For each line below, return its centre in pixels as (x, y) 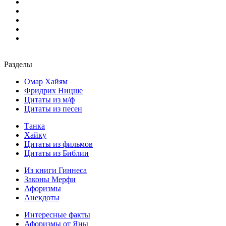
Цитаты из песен (53, 109)
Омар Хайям (46, 82)
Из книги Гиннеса (55, 171)
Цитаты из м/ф (49, 100)
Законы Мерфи (50, 180)
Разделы (18, 65)
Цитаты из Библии (56, 153)
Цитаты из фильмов (59, 144)
